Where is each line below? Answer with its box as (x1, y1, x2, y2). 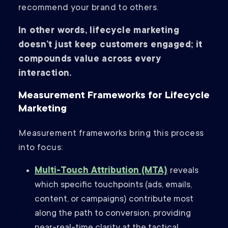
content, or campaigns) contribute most (35, 194, 193, 205)
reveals (170, 166, 198, 177)
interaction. (18, 69, 72, 79)
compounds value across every (18, 54, 161, 65)
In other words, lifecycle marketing (18, 26, 179, 37)
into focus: (18, 143, 63, 154)
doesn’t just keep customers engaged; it (18, 40, 203, 51)
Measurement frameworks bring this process (18, 129, 204, 139)
